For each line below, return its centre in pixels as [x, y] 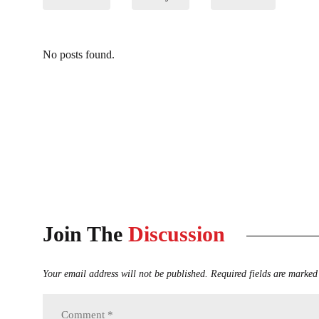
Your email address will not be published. [125, 274]
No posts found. [79, 55]
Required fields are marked [264, 274]
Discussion [177, 234]
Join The [85, 234]
